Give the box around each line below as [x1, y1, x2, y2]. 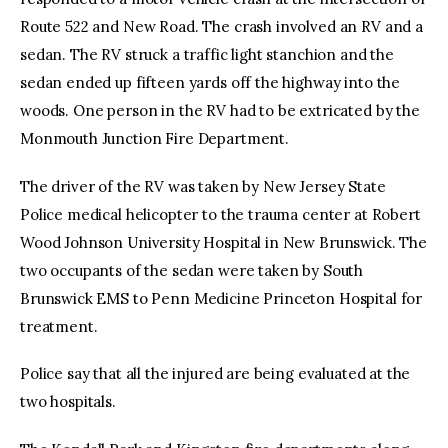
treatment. [20, 316, 98, 336]
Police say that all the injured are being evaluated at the [20, 364, 411, 384]
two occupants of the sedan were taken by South [20, 260, 364, 280]
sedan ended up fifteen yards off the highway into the [20, 73, 401, 93]
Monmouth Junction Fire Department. [20, 129, 289, 149]
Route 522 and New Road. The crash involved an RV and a [20, 17, 423, 37]
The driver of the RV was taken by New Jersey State [20, 176, 386, 196]
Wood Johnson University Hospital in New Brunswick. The [20, 232, 427, 252]
